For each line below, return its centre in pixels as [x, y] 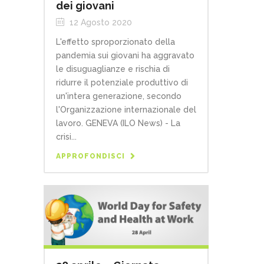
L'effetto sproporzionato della [115, 42]
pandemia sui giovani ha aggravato [125, 55]
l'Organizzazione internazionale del [126, 110]
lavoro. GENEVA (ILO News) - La [118, 123]
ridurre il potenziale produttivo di [122, 82]
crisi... [66, 137]
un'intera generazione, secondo [119, 96]
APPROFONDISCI [90, 156]
